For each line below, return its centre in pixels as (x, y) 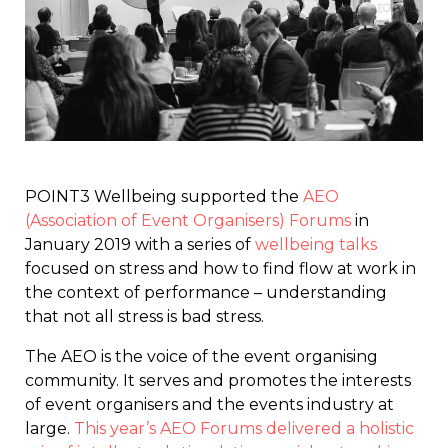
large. (49, 428)
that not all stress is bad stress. (144, 316)
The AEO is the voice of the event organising (201, 356)
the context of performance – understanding (206, 292)
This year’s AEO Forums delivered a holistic (244, 428)
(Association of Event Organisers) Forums (188, 220)
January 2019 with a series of (140, 244)
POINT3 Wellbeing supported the (164, 196)
